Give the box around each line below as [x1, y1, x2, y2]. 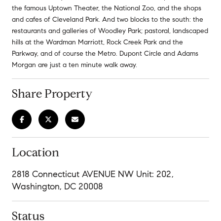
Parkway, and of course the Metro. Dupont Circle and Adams [12, 49, 198, 58]
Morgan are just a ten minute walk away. [12, 60, 137, 69]
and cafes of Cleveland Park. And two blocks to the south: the [12, 15, 203, 24]
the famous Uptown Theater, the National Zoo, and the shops [12, 3, 201, 12]
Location [12, 145, 59, 160]
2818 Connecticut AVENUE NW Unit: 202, [12, 168, 174, 180]
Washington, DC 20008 [12, 181, 103, 192]
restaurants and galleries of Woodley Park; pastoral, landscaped [12, 26, 208, 35]
